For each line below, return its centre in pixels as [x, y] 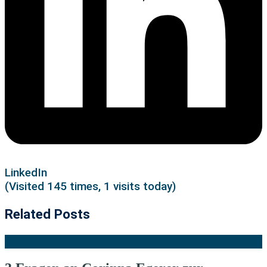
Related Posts [47, 214]
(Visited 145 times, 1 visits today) [90, 187]
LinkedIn [26, 173]
